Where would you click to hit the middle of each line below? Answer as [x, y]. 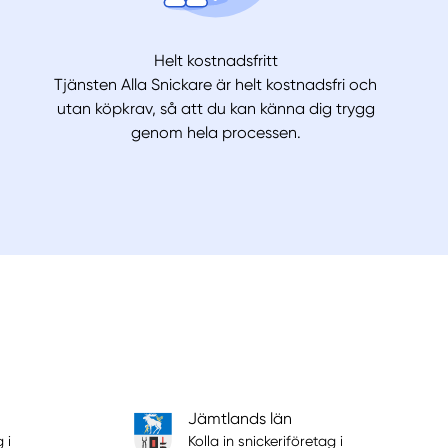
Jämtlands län [239, 419]
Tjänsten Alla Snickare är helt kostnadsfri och [216, 85]
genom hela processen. [215, 133]
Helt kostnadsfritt [215, 61]
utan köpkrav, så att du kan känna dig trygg [215, 109]
